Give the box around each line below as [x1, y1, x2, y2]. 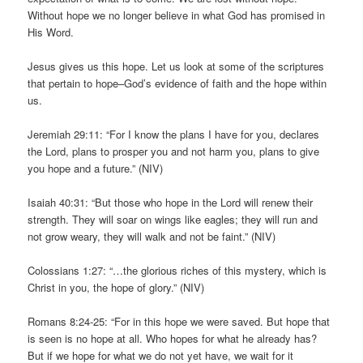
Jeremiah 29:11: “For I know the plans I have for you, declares [28, 126, 320, 142]
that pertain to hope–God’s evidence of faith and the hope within [28, 75, 327, 91]
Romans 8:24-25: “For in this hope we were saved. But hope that [28, 314, 331, 330]
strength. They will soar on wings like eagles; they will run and [28, 211, 318, 228]
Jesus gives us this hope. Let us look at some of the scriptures [28, 58, 325, 74]
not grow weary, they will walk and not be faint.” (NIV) [28, 228, 276, 245]
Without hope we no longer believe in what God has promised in [28, 6, 326, 23]
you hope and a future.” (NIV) [28, 160, 164, 176]
